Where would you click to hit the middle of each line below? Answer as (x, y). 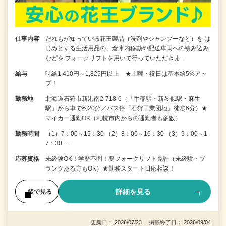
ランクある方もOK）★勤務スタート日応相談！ (110, 169)
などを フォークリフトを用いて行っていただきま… (116, 58)
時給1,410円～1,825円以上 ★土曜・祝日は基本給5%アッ (126, 74)
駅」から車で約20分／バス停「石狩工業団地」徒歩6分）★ (126, 109)
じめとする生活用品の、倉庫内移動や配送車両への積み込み (127, 49)
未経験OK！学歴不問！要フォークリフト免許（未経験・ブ (125, 159)
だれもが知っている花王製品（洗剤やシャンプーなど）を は (128, 39)
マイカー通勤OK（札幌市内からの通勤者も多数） (113, 118)
